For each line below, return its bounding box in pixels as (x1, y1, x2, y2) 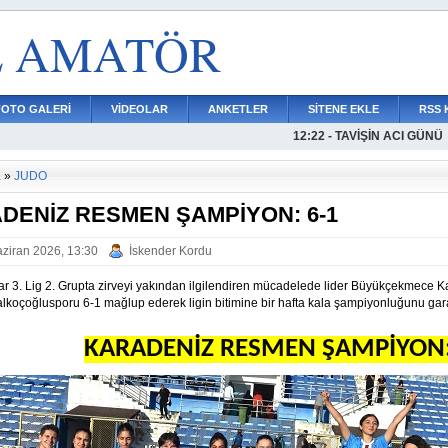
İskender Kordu (129, 244, 212, 258)
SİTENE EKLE (308, 103, 379, 115)
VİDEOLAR (111, 103, 168, 115)
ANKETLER (208, 103, 268, 115)
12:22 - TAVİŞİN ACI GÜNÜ (293, 156, 443, 170)
